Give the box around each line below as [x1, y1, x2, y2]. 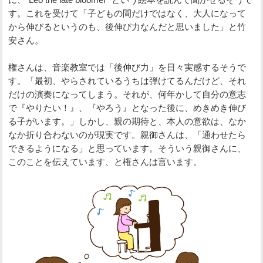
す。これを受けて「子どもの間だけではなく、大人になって [8, 8, 247, 18]
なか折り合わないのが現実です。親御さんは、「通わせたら [8, 129, 247, 140]
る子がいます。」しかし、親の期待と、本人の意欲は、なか [8, 116, 247, 126]
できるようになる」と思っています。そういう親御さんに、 [8, 143, 247, 153]
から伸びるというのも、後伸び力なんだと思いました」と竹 [8, 21, 247, 32]
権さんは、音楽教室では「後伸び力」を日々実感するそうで [8, 62, 247, 72]
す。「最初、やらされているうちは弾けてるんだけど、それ [8, 75, 247, 86]
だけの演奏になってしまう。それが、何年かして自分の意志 [8, 89, 247, 99]
